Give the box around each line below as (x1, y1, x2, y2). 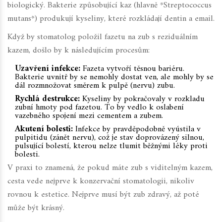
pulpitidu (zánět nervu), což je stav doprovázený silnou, (15, 130, 204, 146)
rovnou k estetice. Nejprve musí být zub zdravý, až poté (7, 187, 199, 203)
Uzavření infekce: (15, 61, 80, 77)
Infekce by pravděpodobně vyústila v (73, 122, 201, 137)
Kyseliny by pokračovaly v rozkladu (80, 92, 205, 107)
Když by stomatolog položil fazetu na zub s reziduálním (7, 30, 198, 45)
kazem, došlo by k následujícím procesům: (7, 43, 150, 58)
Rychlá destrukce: (15, 92, 80, 107)
